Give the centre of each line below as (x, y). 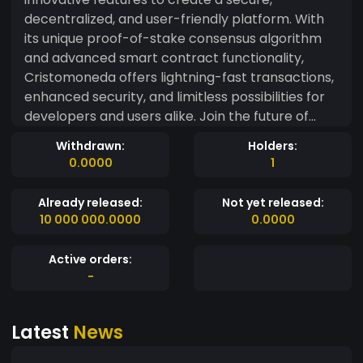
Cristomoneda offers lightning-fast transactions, (179, 77)
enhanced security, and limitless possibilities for (175, 96)
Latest (42, 332)
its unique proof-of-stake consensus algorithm (173, 38)
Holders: (273, 145)
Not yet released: (273, 202)
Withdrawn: (90, 145)
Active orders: (90, 259)
